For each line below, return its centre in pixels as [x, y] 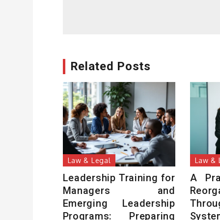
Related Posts [110, 67]
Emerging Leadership [119, 203]
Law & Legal [89, 160]
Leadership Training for [119, 178]
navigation [117, 23]
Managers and [119, 190]
